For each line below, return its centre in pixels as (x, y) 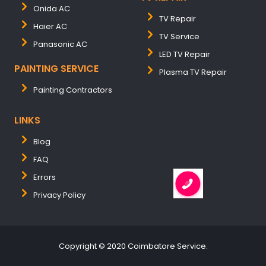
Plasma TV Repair (193, 72)
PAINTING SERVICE (56, 69)
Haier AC (50, 26)
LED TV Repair (185, 54)
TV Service (179, 37)
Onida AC (52, 9)
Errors (45, 177)
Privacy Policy (59, 195)
